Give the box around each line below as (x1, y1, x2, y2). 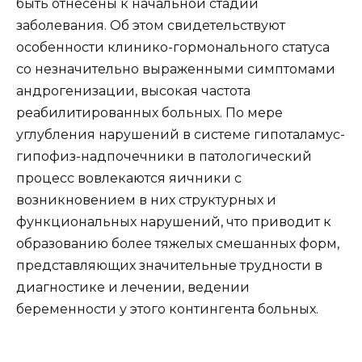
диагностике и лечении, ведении (16, 280, 250, 296)
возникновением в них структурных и (16, 192, 276, 208)
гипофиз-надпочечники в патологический (16, 149, 312, 165)
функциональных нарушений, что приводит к (16, 214, 331, 230)
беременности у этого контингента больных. (16, 301, 318, 318)
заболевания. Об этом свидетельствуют (16, 18, 285, 34)
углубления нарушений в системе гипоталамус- (16, 127, 345, 143)
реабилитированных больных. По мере (16, 105, 283, 121)
